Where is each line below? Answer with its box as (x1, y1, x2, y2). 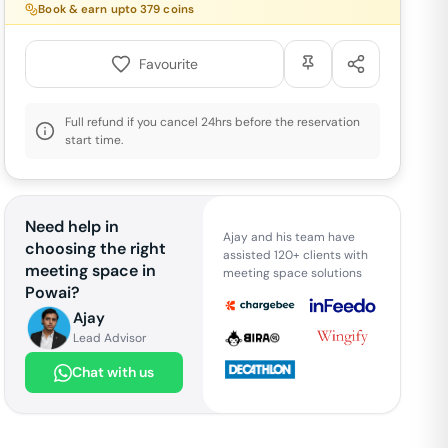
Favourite (139, 54, 199, 73)
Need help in (25, 216, 120, 237)
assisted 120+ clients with (222, 246, 368, 263)
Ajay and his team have (222, 228, 355, 245)
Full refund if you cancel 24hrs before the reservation (65, 114, 361, 130)
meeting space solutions (222, 264, 362, 281)
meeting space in (25, 260, 157, 281)
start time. (65, 132, 124, 148)
